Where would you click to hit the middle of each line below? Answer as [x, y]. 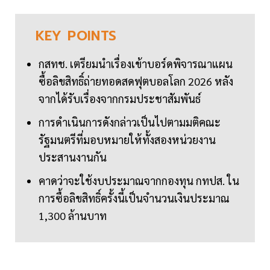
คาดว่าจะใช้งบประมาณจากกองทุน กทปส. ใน [139, 181]
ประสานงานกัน [73, 157]
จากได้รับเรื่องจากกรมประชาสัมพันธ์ [120, 99]
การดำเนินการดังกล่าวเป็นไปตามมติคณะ [130, 122]
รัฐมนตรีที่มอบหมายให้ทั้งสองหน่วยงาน [127, 140]
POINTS [92, 36]
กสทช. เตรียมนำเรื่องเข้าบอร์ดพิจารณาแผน [136, 64]
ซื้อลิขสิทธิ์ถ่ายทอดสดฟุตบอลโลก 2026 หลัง [136, 81]
